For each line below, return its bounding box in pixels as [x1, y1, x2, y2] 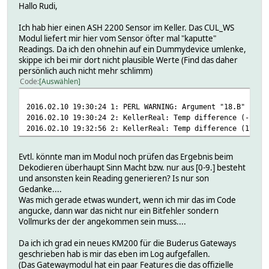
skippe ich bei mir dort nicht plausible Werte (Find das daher [19, 54, 238, 65]
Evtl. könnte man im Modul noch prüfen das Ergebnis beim [19, 151, 233, 162]
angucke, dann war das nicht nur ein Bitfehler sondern [19, 205, 219, 216]
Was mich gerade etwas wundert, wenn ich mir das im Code [19, 194, 236, 205]
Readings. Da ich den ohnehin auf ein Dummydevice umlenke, [19, 43, 246, 55]
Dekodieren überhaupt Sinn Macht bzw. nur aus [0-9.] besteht [19, 162, 246, 173]
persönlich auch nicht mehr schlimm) [19, 65, 153, 76]
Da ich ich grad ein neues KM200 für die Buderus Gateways [19, 237, 236, 249]
